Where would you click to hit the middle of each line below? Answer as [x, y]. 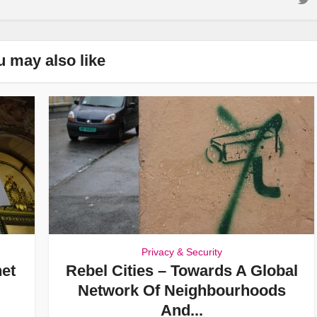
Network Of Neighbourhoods [181, 290]
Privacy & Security [181, 252]
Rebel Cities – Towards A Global [181, 271]
